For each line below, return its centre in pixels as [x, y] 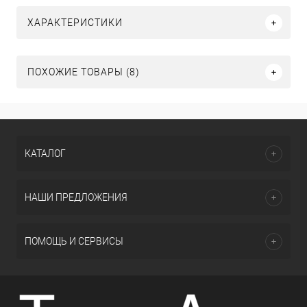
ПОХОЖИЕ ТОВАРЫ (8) [84, 72]
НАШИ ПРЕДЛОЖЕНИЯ [76, 197]
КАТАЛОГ [45, 153]
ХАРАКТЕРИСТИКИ [75, 23]
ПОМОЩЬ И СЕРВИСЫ [74, 241]
